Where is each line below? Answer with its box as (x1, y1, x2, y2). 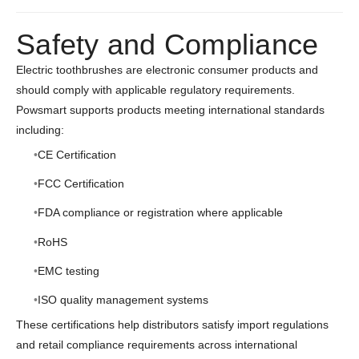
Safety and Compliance (16, 28, 319, 62)
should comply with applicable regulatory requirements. (16, 83, 295, 97)
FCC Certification (37, 177, 124, 191)
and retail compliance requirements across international (16, 337, 297, 351)
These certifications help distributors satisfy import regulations (16, 317, 329, 331)
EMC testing (37, 264, 99, 277)
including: (16, 123, 64, 137)
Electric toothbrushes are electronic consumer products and (16, 63, 318, 77)
